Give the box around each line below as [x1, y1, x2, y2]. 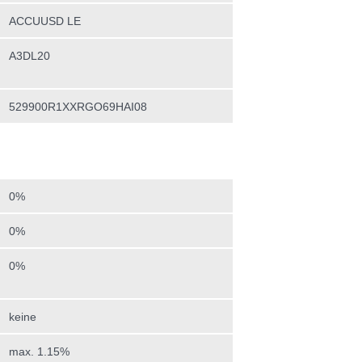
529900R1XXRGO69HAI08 [8, 100, 147, 113]
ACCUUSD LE [8, 15, 81, 27]
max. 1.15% [8, 345, 69, 358]
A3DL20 [8, 49, 50, 62]
